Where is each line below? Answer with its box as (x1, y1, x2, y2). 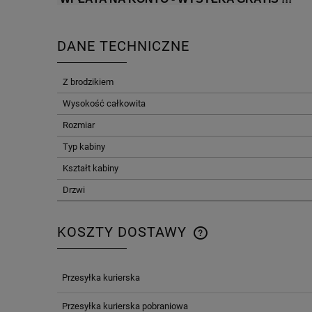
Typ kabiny (63, 141, 105, 153)
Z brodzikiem (63, 77, 114, 88)
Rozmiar (63, 120, 95, 131)
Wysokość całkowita (63, 98, 146, 109)
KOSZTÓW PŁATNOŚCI (205, 276, 309, 288)
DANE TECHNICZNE (57, 38, 189, 54)
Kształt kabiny (63, 163, 118, 174)
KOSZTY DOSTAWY (57, 224, 191, 240)
